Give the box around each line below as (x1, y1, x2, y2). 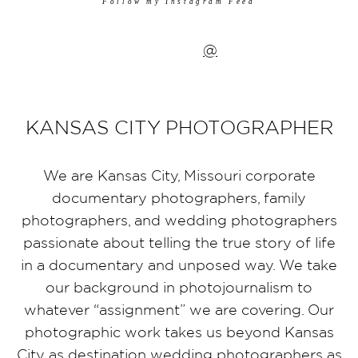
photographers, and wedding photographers (21, 212, 337, 229)
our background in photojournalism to (46, 279, 312, 296)
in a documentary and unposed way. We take (21, 257, 337, 273)
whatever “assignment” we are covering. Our (24, 301, 334, 318)
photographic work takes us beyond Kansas (24, 324, 334, 340)
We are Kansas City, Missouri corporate (42, 167, 316, 184)
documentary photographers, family (52, 189, 306, 206)
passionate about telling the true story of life (22, 234, 336, 251)
